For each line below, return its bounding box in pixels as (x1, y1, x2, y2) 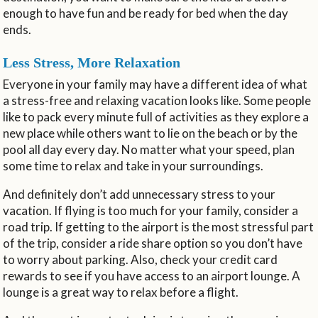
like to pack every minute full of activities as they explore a (3, 109, 309, 124)
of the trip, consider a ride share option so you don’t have (3, 235, 303, 251)
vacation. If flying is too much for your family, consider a (3, 202, 299, 218)
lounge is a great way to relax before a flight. (3, 284, 241, 300)
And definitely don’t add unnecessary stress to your (3, 186, 276, 202)
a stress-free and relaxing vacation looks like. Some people (3, 92, 312, 108)
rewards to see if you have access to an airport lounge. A (3, 268, 301, 283)
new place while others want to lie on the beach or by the (3, 125, 298, 141)
